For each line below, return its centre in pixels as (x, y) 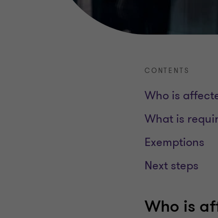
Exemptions (174, 143)
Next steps (172, 166)
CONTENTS (167, 71)
